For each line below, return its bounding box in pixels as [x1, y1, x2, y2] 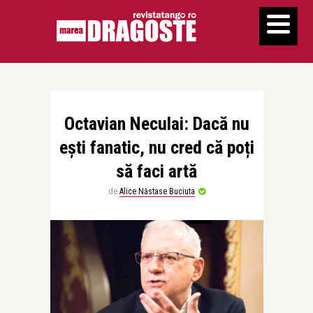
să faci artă [116, 161, 197, 182]
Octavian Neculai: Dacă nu [64, 113, 249, 134]
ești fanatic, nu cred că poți [59, 137, 254, 158]
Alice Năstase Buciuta [119, 187, 195, 196]
